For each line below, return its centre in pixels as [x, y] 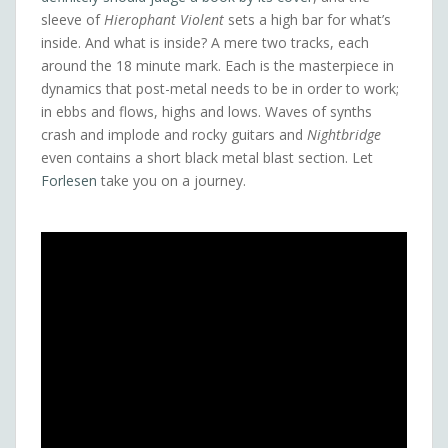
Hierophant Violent [164, 20]
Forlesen [69, 181]
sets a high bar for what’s [307, 20]
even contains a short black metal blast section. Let [207, 158]
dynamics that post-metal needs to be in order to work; [220, 89]
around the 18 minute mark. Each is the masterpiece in [217, 66]
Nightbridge [344, 135]
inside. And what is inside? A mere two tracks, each [205, 43]
